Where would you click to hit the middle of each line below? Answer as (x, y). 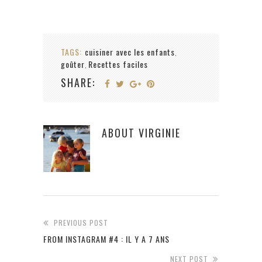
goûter (73, 64)
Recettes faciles (118, 64)
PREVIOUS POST (81, 222)
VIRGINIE (160, 132)
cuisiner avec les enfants (130, 51)
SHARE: (78, 82)
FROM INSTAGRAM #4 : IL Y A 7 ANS (106, 239)
